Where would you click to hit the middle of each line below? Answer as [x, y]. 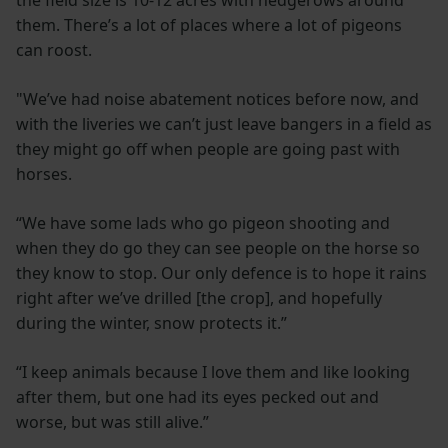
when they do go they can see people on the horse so [218, 248]
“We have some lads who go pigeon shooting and [203, 223]
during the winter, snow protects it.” [151, 323]
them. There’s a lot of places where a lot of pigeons [209, 25]
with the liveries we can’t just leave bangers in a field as [224, 124]
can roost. [54, 50]
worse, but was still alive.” [112, 422]
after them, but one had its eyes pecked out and [197, 397]
